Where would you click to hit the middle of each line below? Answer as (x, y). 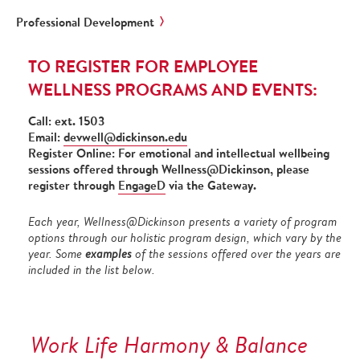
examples (110, 254)
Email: (46, 137)
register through (73, 185)
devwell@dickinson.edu (125, 137)
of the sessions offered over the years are (238, 254)
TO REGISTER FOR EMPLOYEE (143, 66)
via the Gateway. (211, 185)
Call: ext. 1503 (66, 121)
